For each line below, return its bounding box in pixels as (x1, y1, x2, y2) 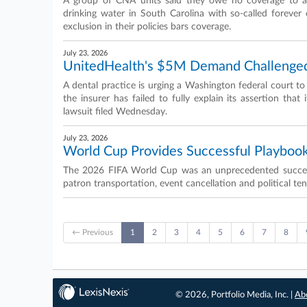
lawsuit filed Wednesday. (63, 107, 167, 116)
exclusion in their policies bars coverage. (63, 22, 231, 32)
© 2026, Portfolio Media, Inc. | (175, 291, 295, 299)
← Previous (72, 228, 113, 236)
